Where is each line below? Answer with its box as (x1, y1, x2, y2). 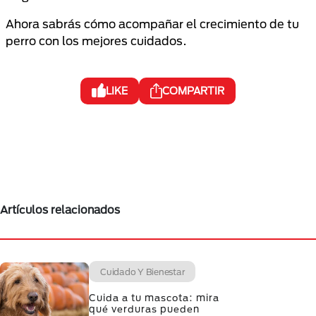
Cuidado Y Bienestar (100, 267, 185, 276)
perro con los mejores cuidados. (6, 34, 187, 47)
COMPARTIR (162, 85, 224, 97)
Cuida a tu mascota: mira (89, 292, 219, 303)
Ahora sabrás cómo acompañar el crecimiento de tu (6, 17, 299, 30)
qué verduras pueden (89, 303, 200, 315)
